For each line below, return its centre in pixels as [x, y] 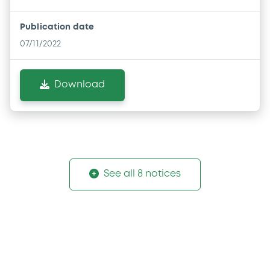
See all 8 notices [142, 174]
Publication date [57, 27]
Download [80, 85]
